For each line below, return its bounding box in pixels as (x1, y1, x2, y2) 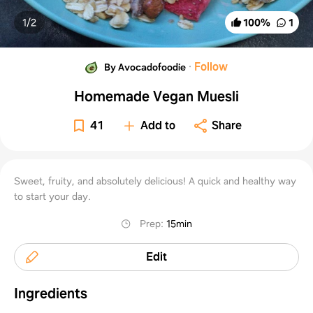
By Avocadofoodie (104, 60, 187, 73)
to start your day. (14, 189, 91, 203)
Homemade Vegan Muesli (73, 87, 239, 105)
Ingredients (14, 284, 87, 303)
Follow (194, 59, 228, 74)
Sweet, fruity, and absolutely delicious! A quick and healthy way (14, 174, 296, 187)
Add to (140, 117, 176, 133)
